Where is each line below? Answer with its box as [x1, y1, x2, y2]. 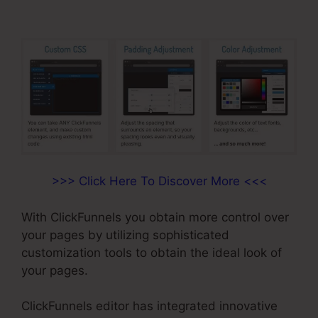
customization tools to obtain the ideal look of [21, 245, 282, 260]
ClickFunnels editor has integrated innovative [21, 299, 278, 314]
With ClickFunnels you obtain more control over [21, 209, 289, 224]
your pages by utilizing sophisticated [21, 227, 229, 242]
